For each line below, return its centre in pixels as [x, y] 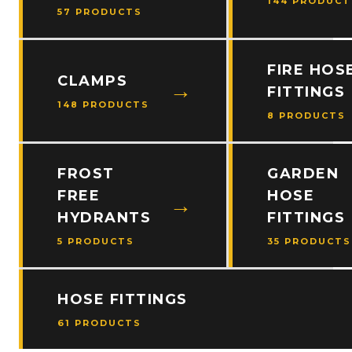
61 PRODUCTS [99, 323]
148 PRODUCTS [103, 104]
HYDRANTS [104, 218]
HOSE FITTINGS [123, 299]
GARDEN [303, 174]
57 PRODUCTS [100, 12]
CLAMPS [92, 81]
